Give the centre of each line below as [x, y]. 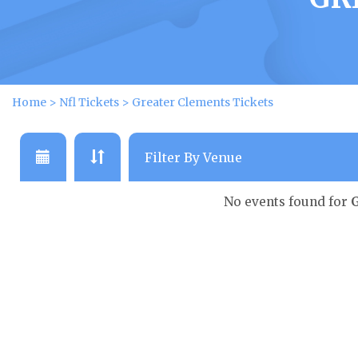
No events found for [287, 202]
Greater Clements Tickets [203, 102]
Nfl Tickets [89, 102]
